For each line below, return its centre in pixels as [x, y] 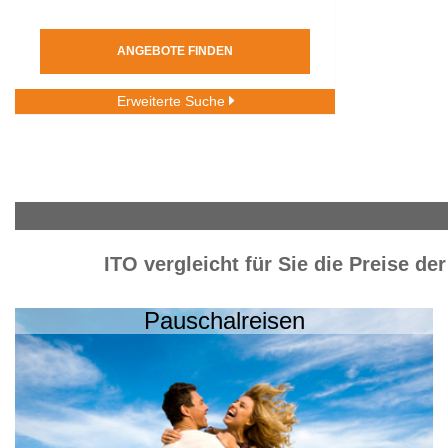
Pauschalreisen [224, 320]
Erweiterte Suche [172, 101]
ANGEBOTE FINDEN [175, 51]
